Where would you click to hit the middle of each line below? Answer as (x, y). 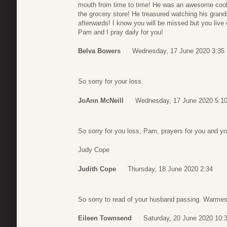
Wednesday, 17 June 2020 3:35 (178, 51)
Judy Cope (94, 150)
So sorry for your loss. (111, 82)
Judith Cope (97, 169)
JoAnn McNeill (101, 100)
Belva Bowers (99, 51)
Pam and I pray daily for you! (121, 32)
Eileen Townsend (105, 218)
